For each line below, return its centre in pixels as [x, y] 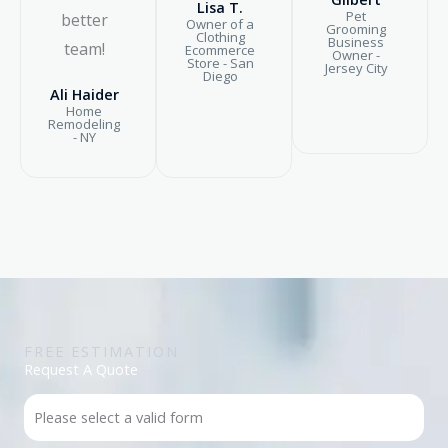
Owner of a [220, 23]
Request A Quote [81, 368]
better [84, 19]
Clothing [220, 36]
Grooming [356, 28]
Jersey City [356, 67]
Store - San [220, 62]
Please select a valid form [118, 416]
